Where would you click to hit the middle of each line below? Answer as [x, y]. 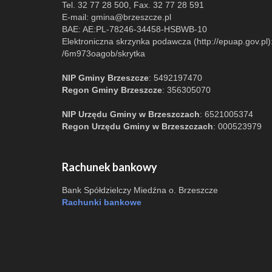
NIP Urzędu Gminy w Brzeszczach [131, 114]
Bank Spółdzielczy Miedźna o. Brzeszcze [140, 190]
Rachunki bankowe [102, 202]
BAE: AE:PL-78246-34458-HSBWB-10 [134, 29]
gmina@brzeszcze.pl [131, 17]
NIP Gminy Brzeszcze [105, 78]
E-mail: [76, 17]
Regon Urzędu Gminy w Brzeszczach [138, 126]
